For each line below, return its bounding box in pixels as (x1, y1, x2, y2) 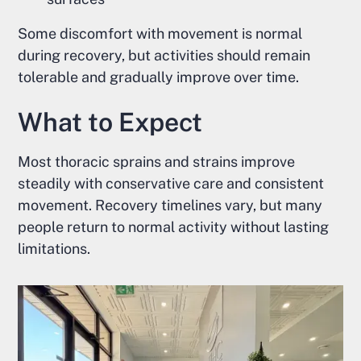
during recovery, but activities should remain (18, 47, 311, 64)
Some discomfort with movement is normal (18, 25, 303, 43)
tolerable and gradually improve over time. (18, 68, 300, 86)
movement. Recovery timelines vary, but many (18, 197, 323, 214)
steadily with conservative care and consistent (18, 175, 325, 193)
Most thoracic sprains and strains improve (18, 153, 296, 171)
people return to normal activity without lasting (18, 218, 330, 236)
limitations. (18, 240, 91, 258)
